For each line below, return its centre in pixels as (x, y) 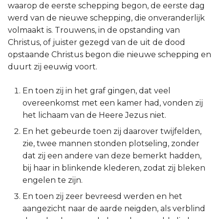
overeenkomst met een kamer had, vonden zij (113, 103)
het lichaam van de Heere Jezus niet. (94, 115)
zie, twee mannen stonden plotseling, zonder (111, 143)
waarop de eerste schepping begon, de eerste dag (106, 6)
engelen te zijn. (53, 180)
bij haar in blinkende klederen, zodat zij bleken (114, 168)
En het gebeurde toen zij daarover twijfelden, (112, 131)
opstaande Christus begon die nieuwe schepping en (109, 55)
